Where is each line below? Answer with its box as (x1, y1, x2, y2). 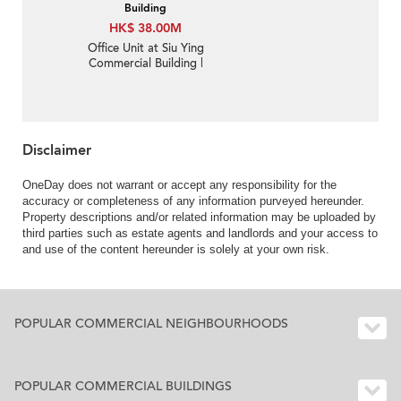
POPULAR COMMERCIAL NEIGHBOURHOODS (14, 315, 288, 333)
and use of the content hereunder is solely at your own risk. (22, 243, 329, 257)
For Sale (124, 71, 167, 88)
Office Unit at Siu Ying (87, 40, 204, 57)
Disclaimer (22, 141, 91, 161)
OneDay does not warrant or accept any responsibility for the (22, 178, 337, 192)
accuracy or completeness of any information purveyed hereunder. (22, 194, 364, 209)
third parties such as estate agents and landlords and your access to (22, 226, 378, 241)
